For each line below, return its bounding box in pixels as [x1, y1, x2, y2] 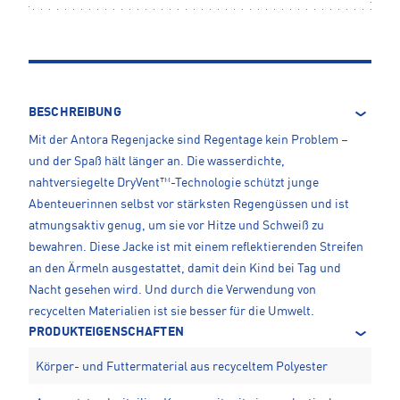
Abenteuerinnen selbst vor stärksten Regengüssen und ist [29, 198, 349, 212]
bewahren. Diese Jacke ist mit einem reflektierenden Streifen [29, 241, 363, 254]
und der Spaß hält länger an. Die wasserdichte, [29, 155, 285, 169]
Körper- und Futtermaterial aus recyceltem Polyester [36, 361, 328, 374]
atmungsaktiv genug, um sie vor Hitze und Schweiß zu [29, 220, 324, 233]
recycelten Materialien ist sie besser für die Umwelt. [29, 305, 314, 319]
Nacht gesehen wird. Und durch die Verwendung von [29, 284, 316, 297]
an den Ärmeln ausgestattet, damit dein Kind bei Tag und [29, 262, 341, 276]
